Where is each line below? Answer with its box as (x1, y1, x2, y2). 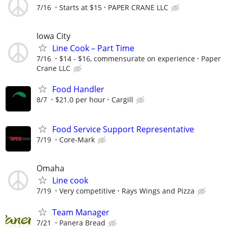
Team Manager (52, 206, 109, 218)
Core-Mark (59, 135, 95, 145)
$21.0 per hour (55, 95, 105, 104)
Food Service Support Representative (52, 124, 194, 135)
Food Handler (52, 84, 104, 95)
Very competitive (59, 186, 116, 196)
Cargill (111, 95, 133, 104)
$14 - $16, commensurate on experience (59, 53, 195, 63)
